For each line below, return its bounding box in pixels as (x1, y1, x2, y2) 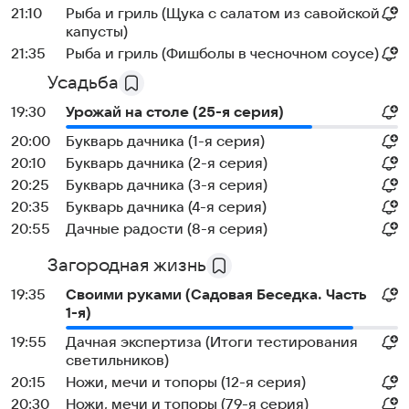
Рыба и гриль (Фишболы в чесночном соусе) (66, 46, 379, 62)
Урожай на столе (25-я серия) (66, 104, 284, 121)
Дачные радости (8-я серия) (66, 221, 267, 237)
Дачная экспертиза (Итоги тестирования (66, 334, 358, 351)
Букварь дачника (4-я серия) (66, 199, 267, 215)
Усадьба (47, 73, 119, 93)
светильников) (66, 352, 169, 369)
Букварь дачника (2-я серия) (66, 155, 267, 172)
